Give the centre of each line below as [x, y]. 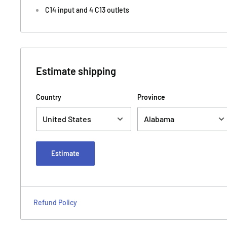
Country [49, 97]
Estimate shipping [76, 71]
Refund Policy [55, 202]
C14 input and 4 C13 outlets [87, 10]
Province [151, 97]
